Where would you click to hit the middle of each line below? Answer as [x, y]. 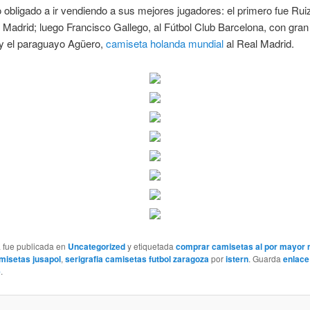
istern [237, 259]
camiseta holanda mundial [164, 43]
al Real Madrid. [258, 43]
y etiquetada [150, 246]
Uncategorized [96, 247]
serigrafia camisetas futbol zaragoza [137, 259]
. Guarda [265, 259]
